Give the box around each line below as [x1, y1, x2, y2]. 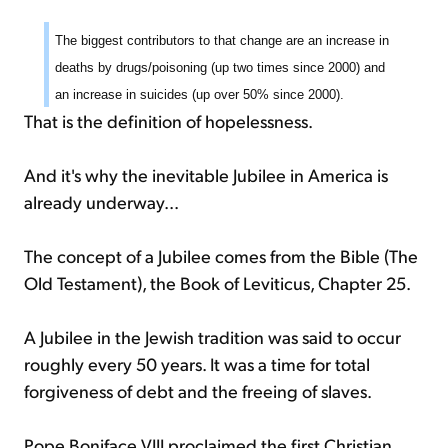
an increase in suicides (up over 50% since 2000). [55, 86, 344, 102]
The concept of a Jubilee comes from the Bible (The [24, 243, 418, 267]
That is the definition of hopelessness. [24, 108, 313, 132]
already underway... [24, 189, 179, 213]
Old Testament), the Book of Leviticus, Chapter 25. [24, 270, 411, 294]
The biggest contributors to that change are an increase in [55, 32, 389, 48]
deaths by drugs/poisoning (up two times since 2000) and [55, 59, 385, 75]
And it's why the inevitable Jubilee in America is [24, 162, 388, 186]
